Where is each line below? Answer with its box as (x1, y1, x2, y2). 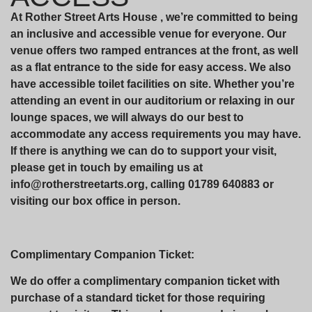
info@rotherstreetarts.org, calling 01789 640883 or (10, 178, 274, 191)
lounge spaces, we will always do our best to (10, 111, 244, 124)
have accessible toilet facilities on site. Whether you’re (10, 78, 295, 91)
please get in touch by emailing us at (10, 162, 203, 174)
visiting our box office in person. (10, 195, 180, 208)
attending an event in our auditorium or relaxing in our (10, 95, 295, 107)
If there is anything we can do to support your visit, (10, 145, 276, 157)
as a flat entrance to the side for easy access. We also (10, 61, 291, 74)
